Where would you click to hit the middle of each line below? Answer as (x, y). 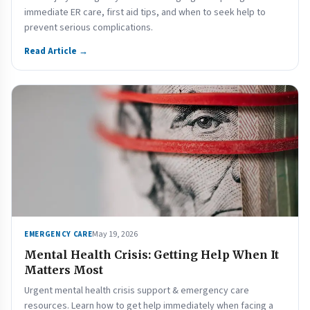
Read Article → (56, 51)
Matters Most (64, 270)
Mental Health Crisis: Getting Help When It (152, 255)
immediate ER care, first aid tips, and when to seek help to (145, 12)
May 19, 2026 (115, 234)
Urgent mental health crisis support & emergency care (137, 291)
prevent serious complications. (89, 28)
